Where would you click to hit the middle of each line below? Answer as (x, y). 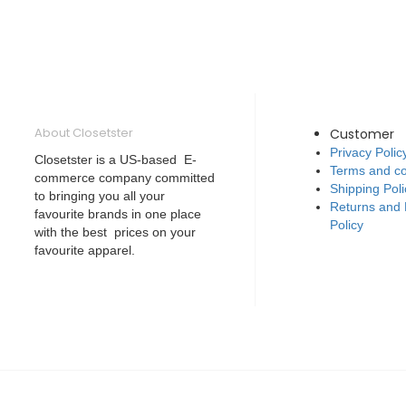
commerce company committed (124, 178)
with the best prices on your (115, 232)
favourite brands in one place (117, 214)
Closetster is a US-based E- (115, 159)
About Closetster (83, 133)
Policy (347, 225)
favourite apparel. (84, 250)
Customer (362, 134)
